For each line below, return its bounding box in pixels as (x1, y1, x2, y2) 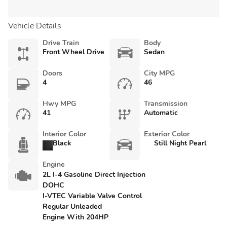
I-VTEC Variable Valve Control (43, 191, 142, 201)
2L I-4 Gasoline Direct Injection (43, 170, 145, 179)
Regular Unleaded (43, 202, 102, 211)
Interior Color (43, 129, 86, 139)
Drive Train (43, 38, 79, 48)
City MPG (144, 68, 175, 78)
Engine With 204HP (43, 212, 108, 222)
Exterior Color (144, 129, 190, 139)
